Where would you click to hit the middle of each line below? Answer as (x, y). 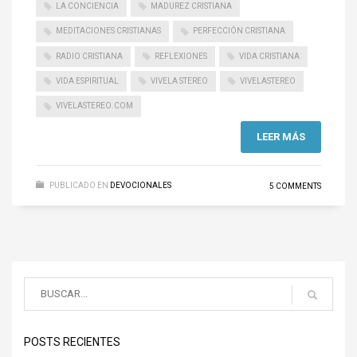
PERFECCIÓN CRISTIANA (239, 31)
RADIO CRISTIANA (89, 56)
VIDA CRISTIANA (269, 56)
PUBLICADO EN (79, 185)
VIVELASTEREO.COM (94, 106)
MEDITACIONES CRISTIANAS (108, 31)
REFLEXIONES (181, 56)
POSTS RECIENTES (72, 341)
